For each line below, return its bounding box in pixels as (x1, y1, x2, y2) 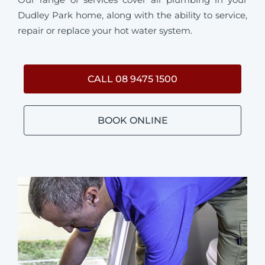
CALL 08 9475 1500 (88, 73, 177, 85)
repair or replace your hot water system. (18, 24, 192, 36)
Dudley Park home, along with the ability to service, (18, 9, 247, 21)
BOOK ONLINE (97, 115, 168, 127)
